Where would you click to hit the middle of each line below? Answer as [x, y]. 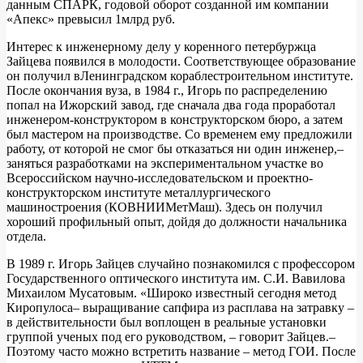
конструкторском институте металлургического [139, 193]
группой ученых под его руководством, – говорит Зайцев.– [171, 337]
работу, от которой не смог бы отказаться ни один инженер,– [175, 149]
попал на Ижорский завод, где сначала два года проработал [171, 105]
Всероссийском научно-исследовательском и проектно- [160, 178]
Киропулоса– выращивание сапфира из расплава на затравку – [180, 308]
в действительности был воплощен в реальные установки [167, 322]
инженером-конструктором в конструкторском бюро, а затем [175, 120]
